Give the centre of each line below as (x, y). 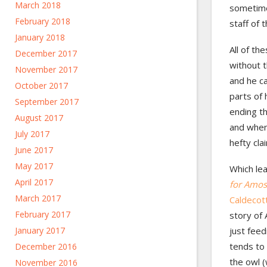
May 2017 (34, 166)
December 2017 (46, 53)
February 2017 (43, 214)
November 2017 (46, 69)
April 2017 (34, 182)
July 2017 (32, 134)
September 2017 (47, 102)
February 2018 (43, 21)
